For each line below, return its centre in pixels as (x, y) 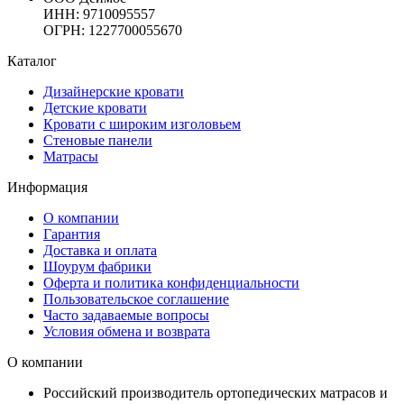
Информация (47, 187)
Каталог (32, 60)
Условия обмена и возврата (127, 331)
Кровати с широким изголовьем (142, 124)
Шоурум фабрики (97, 266)
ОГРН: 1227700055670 (113, 30)
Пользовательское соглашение (136, 298)
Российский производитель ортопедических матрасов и (216, 392)
